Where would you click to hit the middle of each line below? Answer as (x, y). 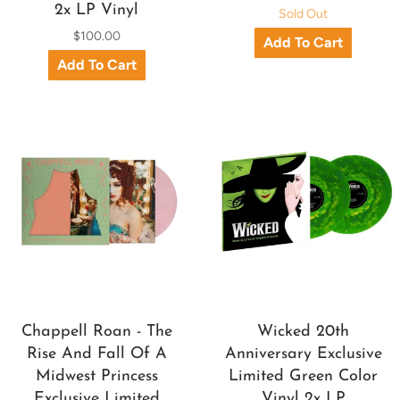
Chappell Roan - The (96, 332)
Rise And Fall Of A (96, 354)
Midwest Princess (96, 377)
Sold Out (304, 13)
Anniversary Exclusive (303, 354)
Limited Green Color (304, 377)
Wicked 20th (304, 332)
